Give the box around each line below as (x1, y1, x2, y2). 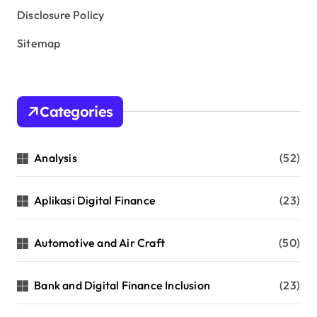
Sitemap (17, 35, 61, 50)
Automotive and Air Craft (34, 235, 166, 250)
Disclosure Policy (17, 7, 105, 22)
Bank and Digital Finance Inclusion (34, 277, 211, 292)
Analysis (34, 150, 77, 165)
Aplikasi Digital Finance (34, 192, 156, 207)
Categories (40, 102, 113, 120)
